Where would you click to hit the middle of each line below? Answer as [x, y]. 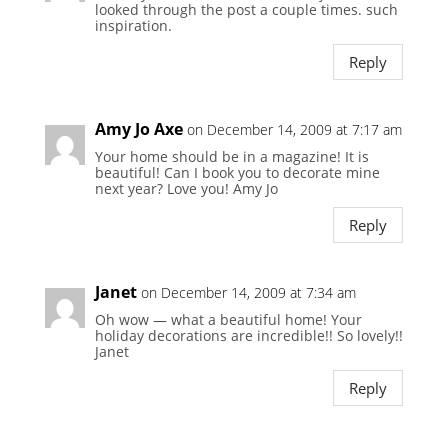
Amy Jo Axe [138, 129]
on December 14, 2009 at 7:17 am [294, 130]
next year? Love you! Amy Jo [186, 189]
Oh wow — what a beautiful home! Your [228, 320]
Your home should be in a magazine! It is [231, 157]
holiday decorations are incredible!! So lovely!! [248, 336]
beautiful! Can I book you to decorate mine [237, 173]
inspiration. [133, 26]
